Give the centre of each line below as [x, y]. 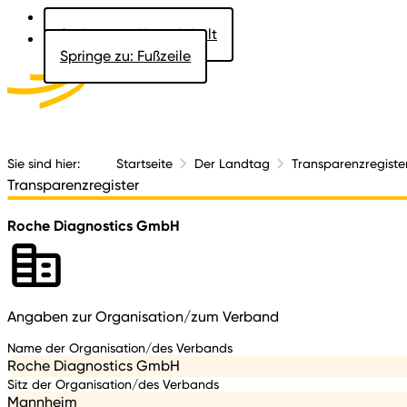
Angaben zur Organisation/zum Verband [143, 317]
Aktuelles [346, 89]
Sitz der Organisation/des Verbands [113, 383]
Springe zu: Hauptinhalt [139, 34]
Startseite [144, 163]
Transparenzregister [73, 185]
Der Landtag [232, 163]
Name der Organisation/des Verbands [120, 347]
